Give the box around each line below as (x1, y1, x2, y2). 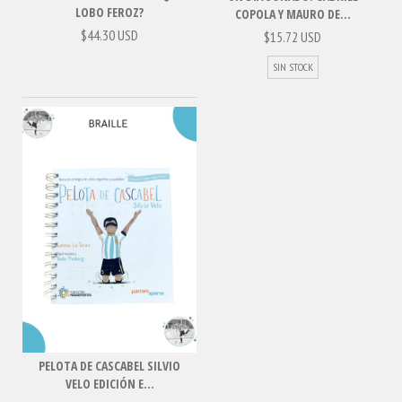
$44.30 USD (81, 25, 138, 44)
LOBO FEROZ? (75, 3, 144, 21)
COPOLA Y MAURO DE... (234, 4, 351, 22)
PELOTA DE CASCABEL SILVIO (39, 357, 180, 375)
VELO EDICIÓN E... (65, 375, 154, 393)
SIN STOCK (272, 59, 313, 74)
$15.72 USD (264, 27, 321, 46)
